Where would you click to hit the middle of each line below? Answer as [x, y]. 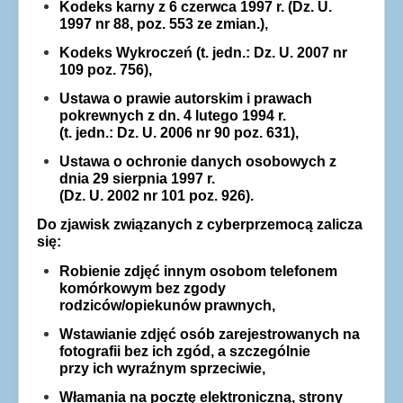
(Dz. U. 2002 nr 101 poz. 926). [157, 196]
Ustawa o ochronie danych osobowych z [198, 162]
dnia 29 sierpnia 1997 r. [137, 179]
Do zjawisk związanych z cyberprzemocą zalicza [200, 225]
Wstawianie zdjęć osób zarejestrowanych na [210, 334]
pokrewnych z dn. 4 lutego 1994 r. [173, 115]
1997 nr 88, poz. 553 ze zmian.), [164, 23]
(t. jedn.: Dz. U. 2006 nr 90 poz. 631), [179, 132]
